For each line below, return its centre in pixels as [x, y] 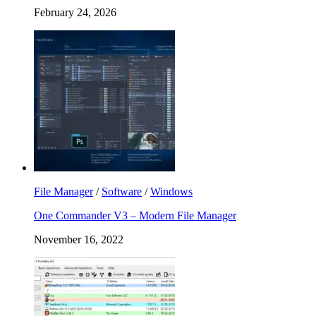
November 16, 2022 [79, 239]
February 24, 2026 [75, 12]
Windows [171, 191]
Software [122, 191]
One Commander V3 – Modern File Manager [135, 215]
